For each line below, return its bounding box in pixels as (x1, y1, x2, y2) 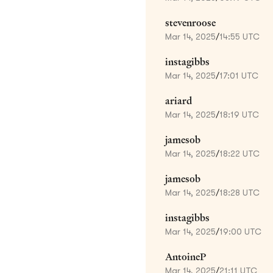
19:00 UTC (219, 226, 261, 236)
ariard (165, 94, 192, 107)
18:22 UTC (219, 148, 260, 158)
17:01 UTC (219, 70, 258, 80)
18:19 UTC (219, 109, 259, 119)
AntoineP (165, 250, 206, 263)
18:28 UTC (219, 187, 260, 197)
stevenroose (165, 16, 216, 29)
